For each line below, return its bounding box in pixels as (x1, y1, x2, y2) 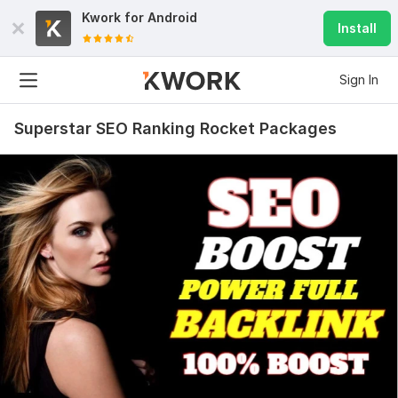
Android (147, 10, 197, 25)
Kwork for (82, 10, 147, 25)
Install (338, 20, 377, 36)
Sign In (339, 72, 378, 87)
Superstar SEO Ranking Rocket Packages (14, 119, 337, 138)
